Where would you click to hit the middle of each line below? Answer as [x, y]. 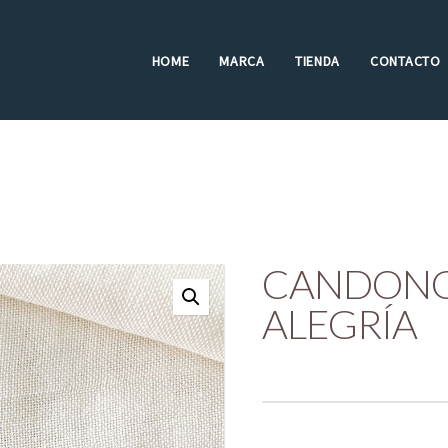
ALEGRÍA [339, 324]
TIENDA [317, 61]
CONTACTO [405, 61]
